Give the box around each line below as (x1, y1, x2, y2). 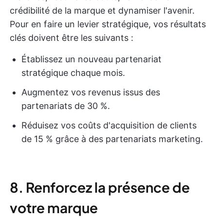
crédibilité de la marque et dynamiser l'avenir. (10, 5, 195, 16)
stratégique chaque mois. (21, 68, 125, 78)
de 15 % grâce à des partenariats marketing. (21, 134, 203, 144)
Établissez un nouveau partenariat (21, 54, 162, 64)
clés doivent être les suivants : (10, 33, 133, 43)
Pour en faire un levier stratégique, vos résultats (10, 19, 206, 29)
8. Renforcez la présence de (10, 179, 190, 196)
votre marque (10, 199, 98, 216)
